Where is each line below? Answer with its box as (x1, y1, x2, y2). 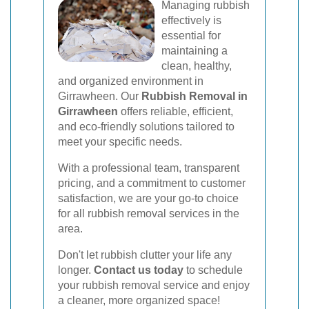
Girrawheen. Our (58, 90, 141, 102)
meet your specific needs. (58, 135, 182, 148)
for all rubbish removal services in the (58, 207, 239, 219)
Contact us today (94, 263, 183, 276)
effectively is (161, 14, 221, 26)
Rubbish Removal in (141, 90, 248, 102)
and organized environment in (58, 74, 203, 87)
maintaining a (161, 44, 228, 57)
